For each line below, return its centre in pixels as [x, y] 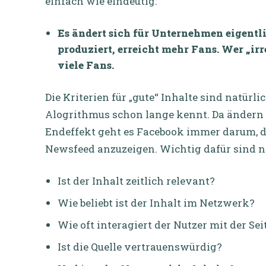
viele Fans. [88, 65]
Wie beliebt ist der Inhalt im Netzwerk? [156, 202]
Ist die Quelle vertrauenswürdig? [140, 246]
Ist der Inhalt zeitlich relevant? [136, 180]
